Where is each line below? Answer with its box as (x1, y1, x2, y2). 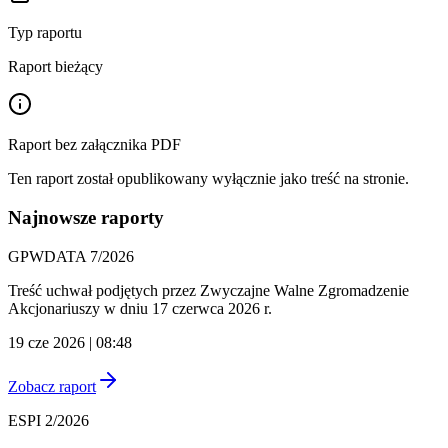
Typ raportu (8, 24, 82, 42)
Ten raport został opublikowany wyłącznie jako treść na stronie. (8, 170, 409, 188)
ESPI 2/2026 (8, 411, 89, 429)
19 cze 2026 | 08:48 (8, 333, 132, 351)
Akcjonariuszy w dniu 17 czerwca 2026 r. (8, 299, 272, 317)
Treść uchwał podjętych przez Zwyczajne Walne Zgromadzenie (8, 281, 409, 299)
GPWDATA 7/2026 (8, 247, 134, 265)
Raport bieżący (8, 58, 103, 76)
